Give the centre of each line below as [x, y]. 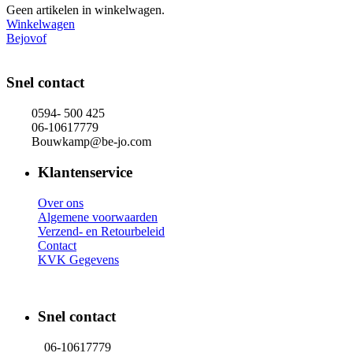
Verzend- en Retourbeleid [101, 231]
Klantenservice [85, 172]
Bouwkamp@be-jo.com [79, 142]
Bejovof [26, 38]
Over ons [61, 203]
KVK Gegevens [78, 259]
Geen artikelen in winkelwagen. [85, 9]
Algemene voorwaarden [98, 217]
